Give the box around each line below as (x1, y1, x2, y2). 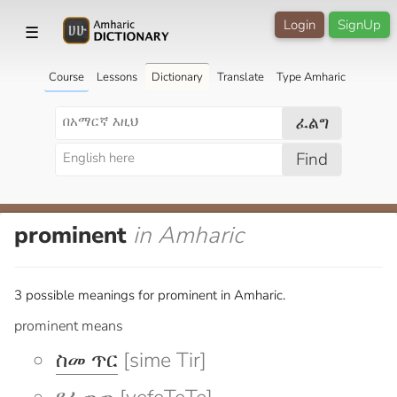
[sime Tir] (118, 346, 206, 374)
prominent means (14, 315, 123, 336)
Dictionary (151, 68, 203, 85)
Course (48, 68, 84, 85)
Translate (216, 68, 264, 85)
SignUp (338, 16, 381, 34)
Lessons (96, 68, 137, 85)
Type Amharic (276, 68, 346, 85)
